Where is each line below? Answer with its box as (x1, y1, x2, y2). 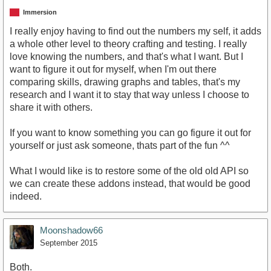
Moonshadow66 (40, 224, 103, 235)
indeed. (10, 191, 42, 201)
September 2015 (40, 238, 97, 247)
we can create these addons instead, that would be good (10, 178, 250, 189)
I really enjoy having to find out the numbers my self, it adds (10, 25, 261, 36)
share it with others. (10, 102, 93, 113)
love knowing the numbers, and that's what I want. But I (10, 51, 243, 62)
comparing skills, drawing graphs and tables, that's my (10, 76, 240, 87)
